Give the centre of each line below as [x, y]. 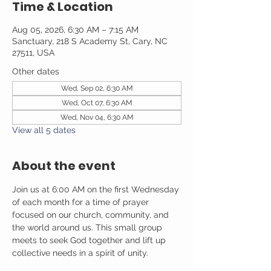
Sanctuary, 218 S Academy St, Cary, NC [90, 41]
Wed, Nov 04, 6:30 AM [97, 117]
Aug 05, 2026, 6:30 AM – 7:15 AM [75, 30]
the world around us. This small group [88, 227]
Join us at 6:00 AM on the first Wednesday [97, 189]
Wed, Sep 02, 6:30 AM [97, 88]
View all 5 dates [44, 130]
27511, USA [33, 53]
